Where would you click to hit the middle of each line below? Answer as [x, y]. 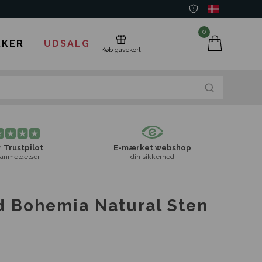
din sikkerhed [152, 157]
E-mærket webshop [152, 148]
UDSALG [67, 44]
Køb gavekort [121, 50]
